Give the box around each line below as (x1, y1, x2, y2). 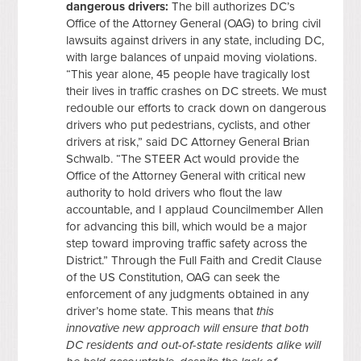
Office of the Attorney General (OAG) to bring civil (66, 15, 322, 31)
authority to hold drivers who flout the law (66, 185, 283, 200)
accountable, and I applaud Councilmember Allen (66, 201, 324, 217)
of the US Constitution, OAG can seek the (66, 269, 280, 284)
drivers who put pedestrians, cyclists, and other (66, 117, 311, 132)
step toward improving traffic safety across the (66, 235, 308, 251)
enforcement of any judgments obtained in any (66, 286, 309, 301)
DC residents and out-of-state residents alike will (66, 337, 322, 352)
